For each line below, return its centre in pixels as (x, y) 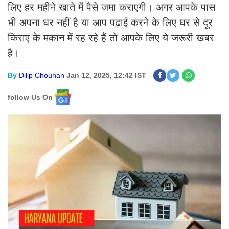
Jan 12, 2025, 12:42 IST (106, 75)
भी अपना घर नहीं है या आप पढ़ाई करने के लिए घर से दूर (110, 22)
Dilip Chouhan (42, 75)
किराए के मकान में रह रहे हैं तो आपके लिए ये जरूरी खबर (111, 38)
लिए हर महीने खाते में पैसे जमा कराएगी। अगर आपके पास (111, 7)
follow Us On (30, 97)
